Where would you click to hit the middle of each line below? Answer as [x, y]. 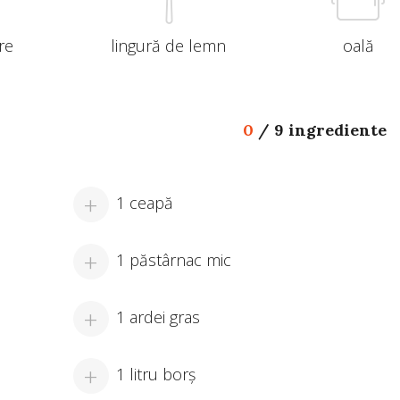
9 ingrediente [330, 130]
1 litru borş [155, 374]
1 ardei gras [158, 317]
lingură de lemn [169, 46]
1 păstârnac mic [173, 259]
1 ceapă [144, 202]
